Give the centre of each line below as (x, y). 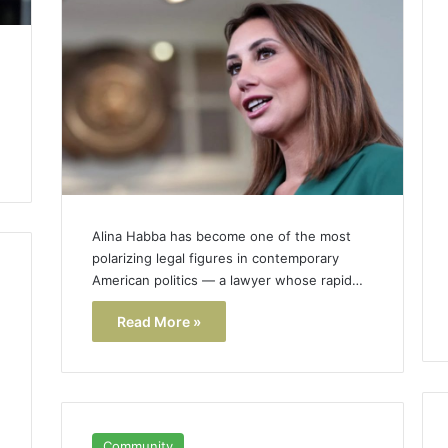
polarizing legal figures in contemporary (215, 258)
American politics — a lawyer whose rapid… (227, 280)
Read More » (158, 322)
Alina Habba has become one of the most (221, 236)
